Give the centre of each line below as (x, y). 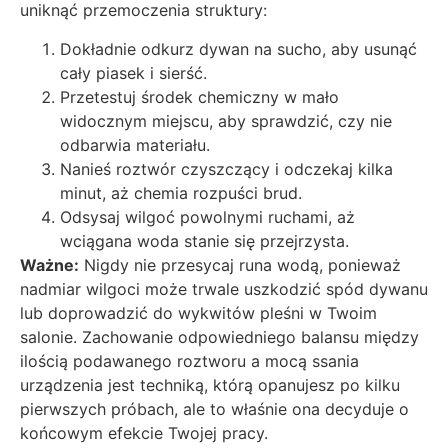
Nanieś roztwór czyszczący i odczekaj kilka (226, 168)
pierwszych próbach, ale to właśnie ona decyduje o (214, 408)
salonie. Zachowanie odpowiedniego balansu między (219, 336)
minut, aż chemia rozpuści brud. (181, 192)
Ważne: (49, 264)
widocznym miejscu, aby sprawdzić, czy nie (226, 120)
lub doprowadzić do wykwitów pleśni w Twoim (198, 312)
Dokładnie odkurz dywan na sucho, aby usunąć (238, 48)
